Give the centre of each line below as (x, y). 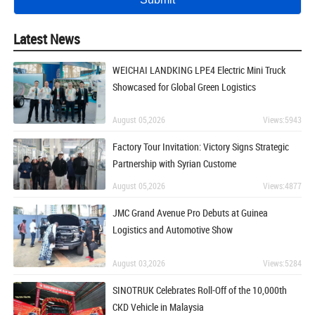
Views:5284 (282, 263)
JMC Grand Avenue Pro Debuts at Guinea (191, 213)
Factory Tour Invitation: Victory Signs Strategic (201, 146)
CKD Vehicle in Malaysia (159, 307)
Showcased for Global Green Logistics (185, 87)
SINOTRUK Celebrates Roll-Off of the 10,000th (200, 290)
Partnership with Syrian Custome (175, 163)
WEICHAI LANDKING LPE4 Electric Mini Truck (199, 70)
